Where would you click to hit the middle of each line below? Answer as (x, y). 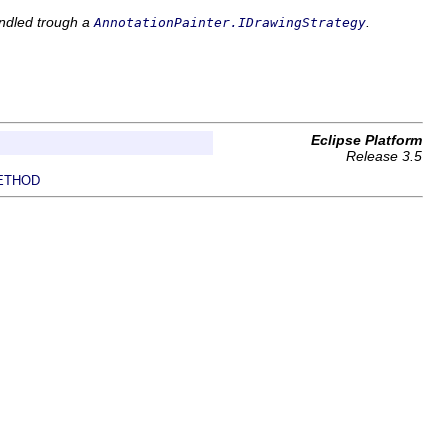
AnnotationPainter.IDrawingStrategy (230, 22)
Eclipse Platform (366, 140)
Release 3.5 (384, 156)
